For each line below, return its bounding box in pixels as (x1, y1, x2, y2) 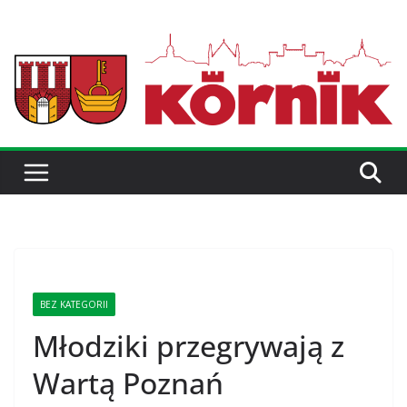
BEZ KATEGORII (40, 298, 108, 312)
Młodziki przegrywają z (33, 326, 344, 366)
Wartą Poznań (33, 363, 223, 403)
